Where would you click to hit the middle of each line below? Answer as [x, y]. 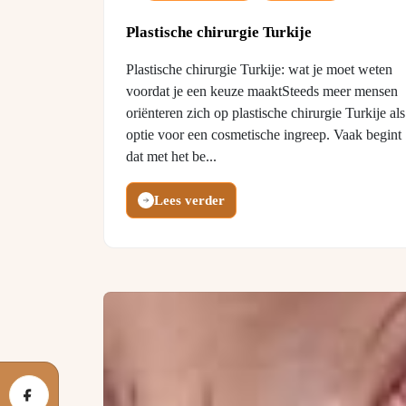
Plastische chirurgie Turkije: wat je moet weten [259, 69]
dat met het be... [171, 156]
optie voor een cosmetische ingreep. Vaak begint [264, 135]
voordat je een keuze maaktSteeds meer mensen [262, 91]
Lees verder [189, 200]
